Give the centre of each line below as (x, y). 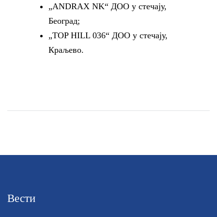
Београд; (64, 21)
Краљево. (66, 50)
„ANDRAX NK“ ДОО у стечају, (108, 6)
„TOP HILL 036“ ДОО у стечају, (108, 35)
